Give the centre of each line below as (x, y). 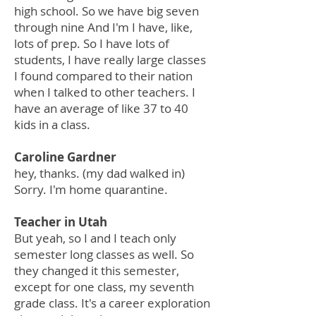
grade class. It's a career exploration (112, 303)
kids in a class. (54, 124)
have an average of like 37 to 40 (101, 108)
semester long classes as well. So (104, 254)
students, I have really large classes (110, 60)
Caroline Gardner (65, 157)
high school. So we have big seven (107, 11)
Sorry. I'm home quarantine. (91, 189)
